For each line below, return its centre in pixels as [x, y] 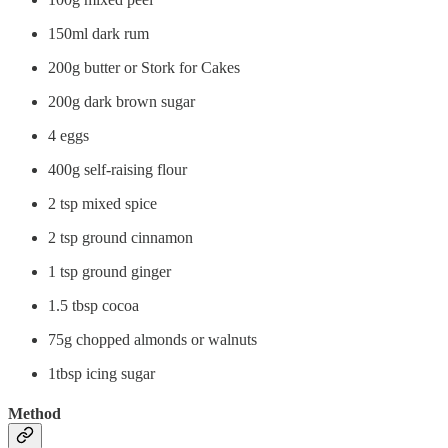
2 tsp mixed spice [102, 204]
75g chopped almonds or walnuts [152, 340]
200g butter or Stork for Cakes [144, 68]
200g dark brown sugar [121, 102]
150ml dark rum [98, 34]
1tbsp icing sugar [101, 374]
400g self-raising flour [117, 170]
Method [34, 413]
